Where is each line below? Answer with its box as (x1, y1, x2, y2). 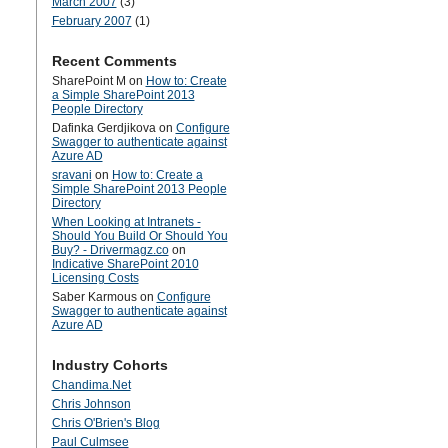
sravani (51, 168, 92, 182)
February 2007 (51, 14, 132, 28)
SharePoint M (51, 74, 126, 88)
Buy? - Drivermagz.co (51, 243, 169, 257)
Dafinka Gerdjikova (51, 121, 156, 135)
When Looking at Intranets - (51, 215, 201, 229)
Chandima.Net (51, 378, 131, 392)
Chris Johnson (51, 397, 131, 411)
